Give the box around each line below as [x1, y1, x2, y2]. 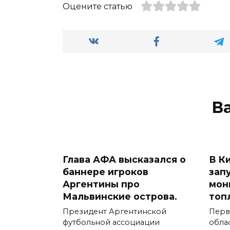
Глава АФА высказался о [63, 154, 186, 165]
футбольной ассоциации [63, 218, 160, 227]
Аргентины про [63, 179, 140, 190]
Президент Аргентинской [63, 207, 166, 217]
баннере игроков [63, 166, 148, 178]
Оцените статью [63, 1, 132, 11]
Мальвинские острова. [63, 191, 177, 202]
